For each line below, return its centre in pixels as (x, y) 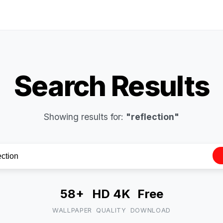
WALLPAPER (72, 210)
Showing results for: (85, 117)
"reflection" (153, 117)
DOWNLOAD (150, 210)
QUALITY (111, 210)
